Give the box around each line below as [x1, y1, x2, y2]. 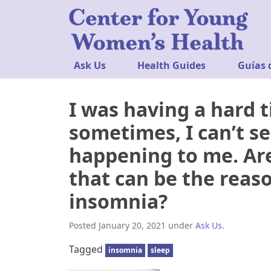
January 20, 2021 [99, 220, 166, 232]
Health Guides [137, 59, 206, 73]
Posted [69, 220, 99, 232]
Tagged [69, 243, 105, 256]
